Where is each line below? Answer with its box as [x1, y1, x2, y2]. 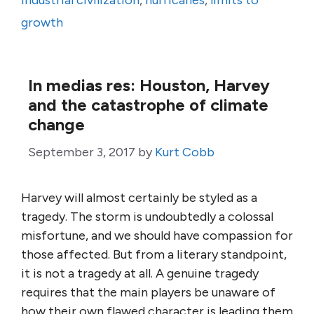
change [28, 114, 85, 135]
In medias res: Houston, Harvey [28, 75, 270, 95]
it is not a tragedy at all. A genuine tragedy [21, 266, 259, 281]
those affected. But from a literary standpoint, [21, 247, 287, 262]
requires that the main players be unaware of [21, 285, 275, 300]
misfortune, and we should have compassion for [21, 228, 293, 243]
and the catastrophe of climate [28, 95, 268, 115]
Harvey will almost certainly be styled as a [21, 190, 257, 205]
